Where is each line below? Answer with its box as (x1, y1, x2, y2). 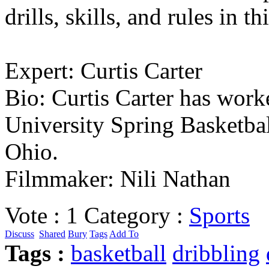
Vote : (5, 202, 60, 228)
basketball (71, 240, 166, 266)
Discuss (5, 228, 34, 239)
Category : (84, 202, 189, 228)
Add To (109, 228, 139, 239)
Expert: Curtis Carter (5, 57, 202, 83)
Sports (189, 202, 250, 228)
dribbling (172, 240, 260, 266)
